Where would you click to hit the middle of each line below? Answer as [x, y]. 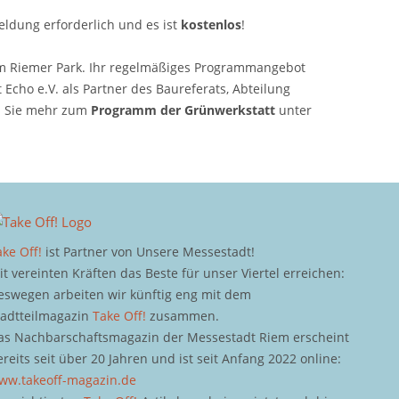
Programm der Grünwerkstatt [184, 110]
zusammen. [183, 315]
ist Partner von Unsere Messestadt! [149, 251]
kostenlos [211, 24]
